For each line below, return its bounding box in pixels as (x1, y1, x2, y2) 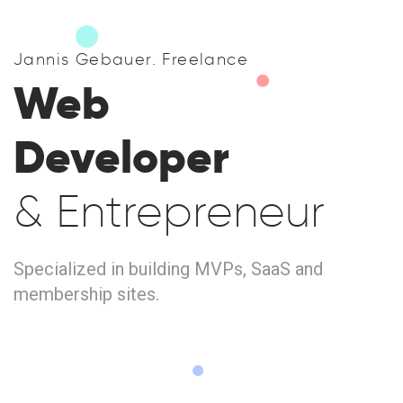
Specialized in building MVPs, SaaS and (13, 258, 323, 280)
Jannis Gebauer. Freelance (13, 49, 248, 69)
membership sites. (13, 283, 159, 305)
